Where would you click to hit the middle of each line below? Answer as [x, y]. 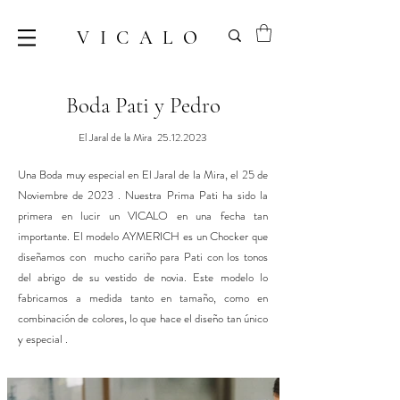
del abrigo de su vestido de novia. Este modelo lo [143, 278]
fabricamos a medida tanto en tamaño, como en [143, 298]
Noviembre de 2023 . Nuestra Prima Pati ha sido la [143, 196]
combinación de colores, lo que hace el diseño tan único [143, 319]
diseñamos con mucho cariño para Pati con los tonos [143, 257]
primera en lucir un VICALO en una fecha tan [143, 216]
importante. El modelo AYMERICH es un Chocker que [143, 237]
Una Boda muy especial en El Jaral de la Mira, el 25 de [143, 175]
